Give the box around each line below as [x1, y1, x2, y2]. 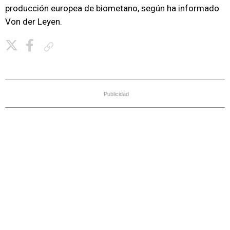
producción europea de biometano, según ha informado [5, 3, 219, 13]
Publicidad [104, 91, 129, 97]
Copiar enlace [57, 43, 94, 50]
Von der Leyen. [5, 16, 62, 27]
